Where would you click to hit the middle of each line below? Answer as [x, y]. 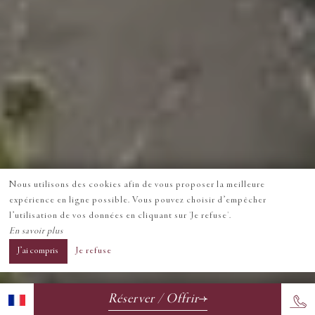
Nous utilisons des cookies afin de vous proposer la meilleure [137, 185]
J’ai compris [38, 251]
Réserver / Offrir [153, 299]
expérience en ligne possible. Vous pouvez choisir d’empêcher [137, 200]
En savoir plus [36, 231]
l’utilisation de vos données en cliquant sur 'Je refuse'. [120, 216]
